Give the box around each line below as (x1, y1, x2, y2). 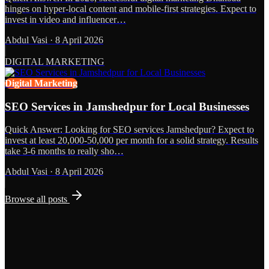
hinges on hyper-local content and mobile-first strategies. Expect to (5, 3, 256, 14)
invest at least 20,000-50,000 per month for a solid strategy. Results (5, 135, 258, 146)
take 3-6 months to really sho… (5, 146, 124, 157)
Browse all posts (5, 194, 70, 205)
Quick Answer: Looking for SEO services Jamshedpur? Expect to (5, 124, 254, 135)
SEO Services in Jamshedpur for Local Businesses (5, 100, 249, 113)
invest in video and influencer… (5, 14, 126, 25)
